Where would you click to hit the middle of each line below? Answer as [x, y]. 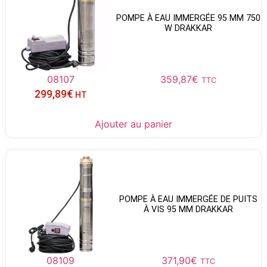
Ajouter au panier [133, 124]
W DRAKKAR [188, 29]
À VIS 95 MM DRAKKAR [188, 210]
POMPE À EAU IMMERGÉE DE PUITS [188, 200]
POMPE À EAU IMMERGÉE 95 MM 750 [188, 18]
